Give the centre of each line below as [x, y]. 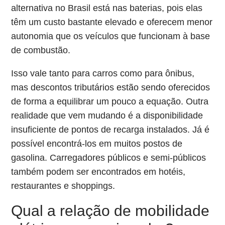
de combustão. [41, 50]
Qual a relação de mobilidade [110, 211]
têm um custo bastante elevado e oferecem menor [112, 22]
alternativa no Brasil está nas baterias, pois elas [107, 8]
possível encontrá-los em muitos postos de [97, 144]
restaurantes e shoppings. [63, 186]
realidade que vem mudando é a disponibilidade [107, 116]
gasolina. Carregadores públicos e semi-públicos [109, 158]
